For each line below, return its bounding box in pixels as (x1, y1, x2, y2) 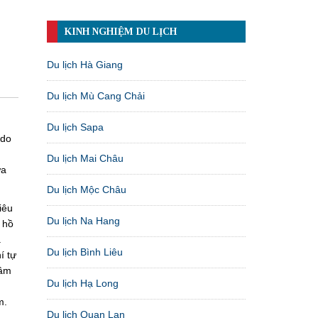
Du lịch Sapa (47, 121, 104, 133)
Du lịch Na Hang (47, 214, 120, 226)
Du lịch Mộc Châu (47, 183, 126, 195)
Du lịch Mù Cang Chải (47, 89, 145, 102)
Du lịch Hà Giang (47, 58, 123, 70)
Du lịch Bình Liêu (47, 246, 123, 258)
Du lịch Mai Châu (47, 152, 124, 164)
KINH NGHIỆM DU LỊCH (65, 26, 177, 37)
